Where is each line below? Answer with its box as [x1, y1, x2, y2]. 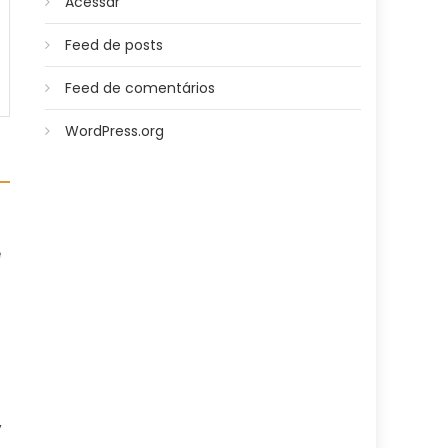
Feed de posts [65, 35, 164, 55]
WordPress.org [65, 121, 165, 141]
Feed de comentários [65, 78, 216, 98]
